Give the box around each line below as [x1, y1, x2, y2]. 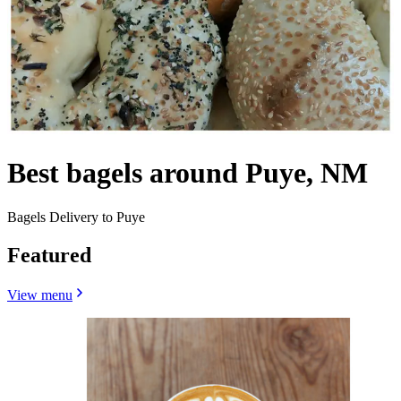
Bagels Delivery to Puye [7, 209, 145, 225]
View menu [7, 286, 73, 303]
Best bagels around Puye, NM [7, 157, 368, 190]
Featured [7, 243, 91, 267]
